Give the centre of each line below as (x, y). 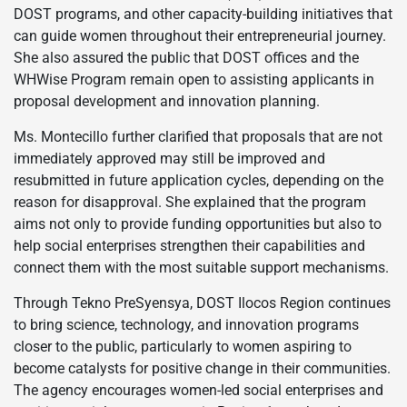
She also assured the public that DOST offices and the (186, 57)
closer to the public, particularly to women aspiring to (183, 346)
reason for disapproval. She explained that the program (190, 202)
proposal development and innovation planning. (167, 101)
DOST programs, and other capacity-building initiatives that (203, 14)
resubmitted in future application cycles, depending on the (199, 180)
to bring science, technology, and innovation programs (186, 324)
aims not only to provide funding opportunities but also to (198, 223)
